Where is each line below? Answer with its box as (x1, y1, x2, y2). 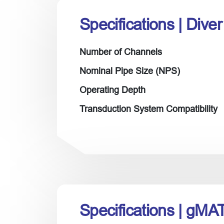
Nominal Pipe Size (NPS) (79, 65, 180, 76)
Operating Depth (79, 84, 145, 95)
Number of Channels (79, 46, 162, 57)
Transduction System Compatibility (79, 103, 217, 114)
